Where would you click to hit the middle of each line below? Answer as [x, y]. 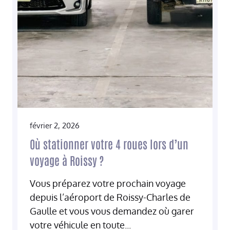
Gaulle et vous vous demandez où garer [112, 211]
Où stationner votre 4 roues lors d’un [109, 143]
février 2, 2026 [55, 125]
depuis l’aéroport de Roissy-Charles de [110, 197]
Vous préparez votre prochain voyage [108, 183]
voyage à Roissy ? [67, 160]
